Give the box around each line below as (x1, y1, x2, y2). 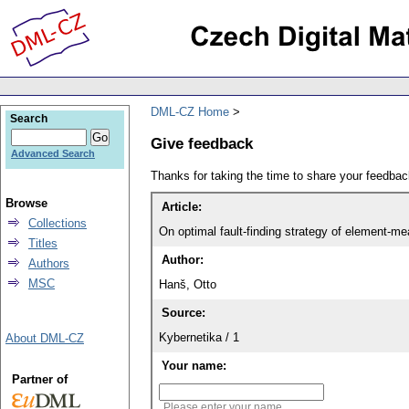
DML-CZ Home (151, 104, 229, 119)
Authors (28, 257, 69, 270)
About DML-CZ (5, 331, 84, 345)
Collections (28, 216, 87, 230)
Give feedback (151, 133, 253, 152)
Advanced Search (11, 148, 95, 159)
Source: (162, 306, 205, 320)
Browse (5, 196, 47, 210)
